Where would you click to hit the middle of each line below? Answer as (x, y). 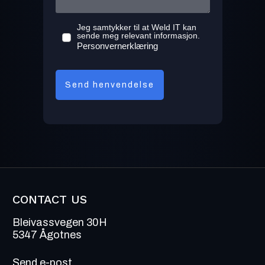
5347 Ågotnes (47, 235)
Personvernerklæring (117, 46)
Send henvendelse (109, 85)
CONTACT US (50, 200)
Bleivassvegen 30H (60, 223)
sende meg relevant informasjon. (138, 36)
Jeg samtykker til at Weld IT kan (136, 28)
